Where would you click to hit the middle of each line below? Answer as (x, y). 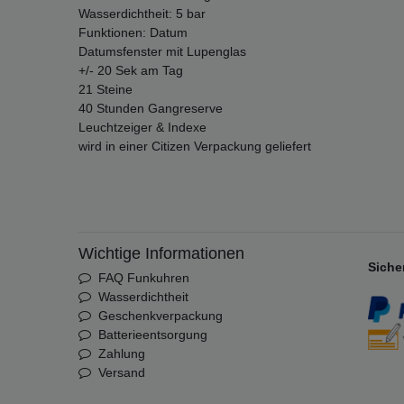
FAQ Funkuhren (143, 278)
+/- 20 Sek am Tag (131, 71)
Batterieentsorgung (152, 335)
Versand (121, 373)
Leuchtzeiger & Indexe (142, 128)
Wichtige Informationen (161, 254)
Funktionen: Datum (133, 33)
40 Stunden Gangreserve (151, 109)
